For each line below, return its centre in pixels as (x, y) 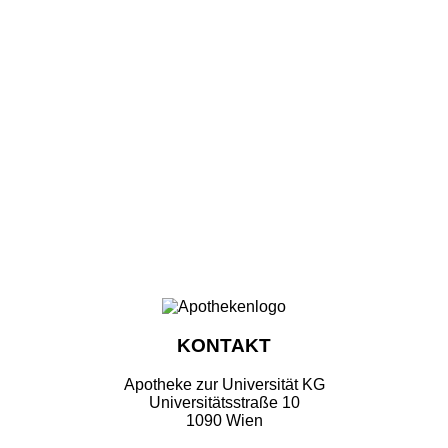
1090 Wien (224, 420)
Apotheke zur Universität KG (224, 384)
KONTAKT (224, 346)
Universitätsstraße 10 (224, 402)
